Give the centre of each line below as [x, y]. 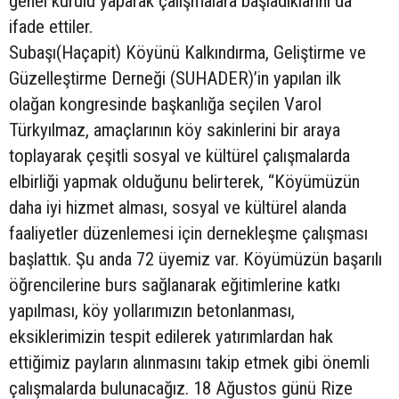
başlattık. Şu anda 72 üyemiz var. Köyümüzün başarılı [195, 259]
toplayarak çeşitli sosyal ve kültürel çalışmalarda [179, 156]
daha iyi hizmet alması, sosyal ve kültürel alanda [178, 208]
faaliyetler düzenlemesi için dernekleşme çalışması [188, 233]
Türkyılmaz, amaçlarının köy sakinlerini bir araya [175, 130]
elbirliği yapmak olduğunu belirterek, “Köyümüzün [184, 182]
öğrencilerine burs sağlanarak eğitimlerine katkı [175, 285]
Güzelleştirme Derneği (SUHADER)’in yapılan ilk [175, 78]
